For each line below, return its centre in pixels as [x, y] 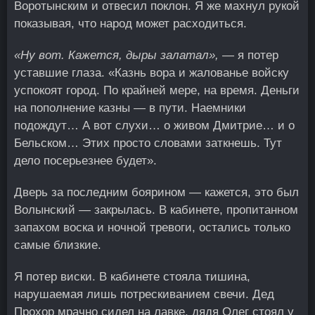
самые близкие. [58, 245]
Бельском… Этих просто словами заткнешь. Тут [148, 143]
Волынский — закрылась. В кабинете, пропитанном [156, 210]
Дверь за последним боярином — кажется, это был [156, 192]
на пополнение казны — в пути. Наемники [130, 108]
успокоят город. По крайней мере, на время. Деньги [157, 90]
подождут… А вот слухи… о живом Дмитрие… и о [154, 126]
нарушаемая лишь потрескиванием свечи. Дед [144, 294]
